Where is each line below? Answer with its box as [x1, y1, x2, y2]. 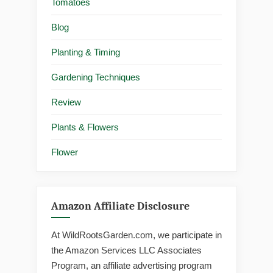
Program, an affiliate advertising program [51, 260, 212, 271]
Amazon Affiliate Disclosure [51, 199, 190, 213]
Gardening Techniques [51, 72, 140, 83]
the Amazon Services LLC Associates [51, 244, 202, 255]
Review [51, 97, 81, 108]
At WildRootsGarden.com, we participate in [51, 229, 222, 240]
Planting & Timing [51, 47, 120, 58]
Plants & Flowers [51, 122, 119, 133]
